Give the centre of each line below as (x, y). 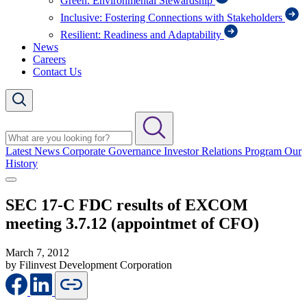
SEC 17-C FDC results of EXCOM (127, 205)
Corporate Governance (113, 151)
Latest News (34, 151)
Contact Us (57, 71)
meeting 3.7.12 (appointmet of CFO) (132, 223)
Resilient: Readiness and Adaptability (142, 34)
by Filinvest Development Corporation (89, 265)
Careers (49, 59)
